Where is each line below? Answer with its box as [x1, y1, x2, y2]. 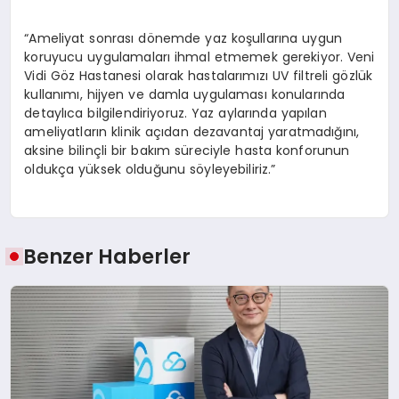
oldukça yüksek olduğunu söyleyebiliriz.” [24, 159, 276, 178]
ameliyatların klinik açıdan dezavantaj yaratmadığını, [24, 122, 360, 141]
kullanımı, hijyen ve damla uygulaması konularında [24, 85, 346, 103]
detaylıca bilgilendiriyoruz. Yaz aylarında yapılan [24, 103, 327, 122]
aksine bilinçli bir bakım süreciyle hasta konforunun [24, 141, 350, 159]
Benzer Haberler [23, 242, 191, 272]
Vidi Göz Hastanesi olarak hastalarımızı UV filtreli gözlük [24, 66, 373, 85]
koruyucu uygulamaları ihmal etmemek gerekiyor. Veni [24, 47, 375, 66]
